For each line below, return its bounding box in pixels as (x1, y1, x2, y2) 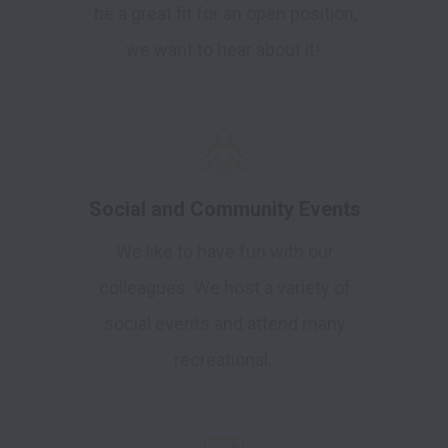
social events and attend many (104, 313, 346, 335)
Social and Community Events (89, 197, 361, 222)
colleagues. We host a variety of (99, 277, 351, 299)
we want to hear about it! (126, 39, 324, 61)
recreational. (174, 349, 276, 371)
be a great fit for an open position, (93, 3, 357, 25)
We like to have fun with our (116, 241, 334, 263)
